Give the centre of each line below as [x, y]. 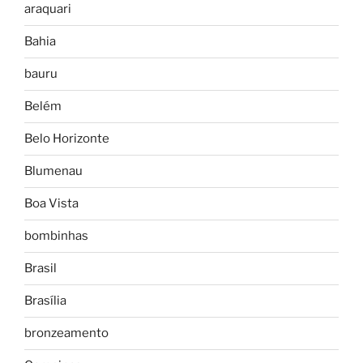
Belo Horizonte [67, 139]
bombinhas [56, 236]
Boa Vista [51, 204]
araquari [48, 9]
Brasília [45, 301]
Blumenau [53, 171]
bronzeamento [66, 333]
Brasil [41, 269]
